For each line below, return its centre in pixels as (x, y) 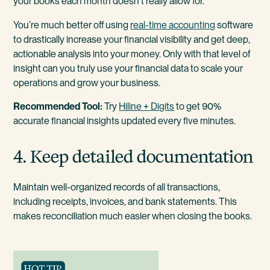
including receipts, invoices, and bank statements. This (125, 201)
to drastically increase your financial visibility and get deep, (132, 39)
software (234, 25)
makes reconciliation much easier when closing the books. (133, 216)
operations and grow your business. (87, 83)
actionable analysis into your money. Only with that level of (132, 54)
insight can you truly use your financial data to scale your (128, 68)
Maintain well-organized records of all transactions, (117, 187)
